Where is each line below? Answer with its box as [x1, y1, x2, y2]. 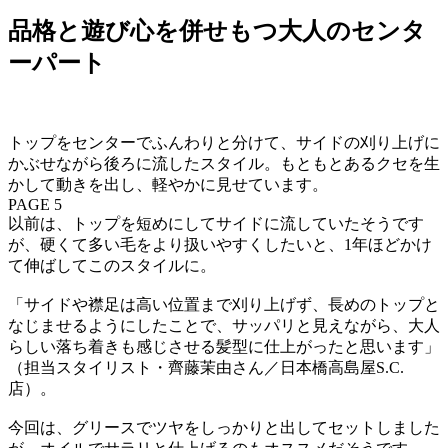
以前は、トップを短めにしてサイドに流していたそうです [8, 214, 424, 232]
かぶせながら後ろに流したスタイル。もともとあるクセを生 [8, 154, 440, 172]
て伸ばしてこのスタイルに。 [8, 256, 216, 274]
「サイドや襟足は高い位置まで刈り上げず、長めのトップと [8, 295, 440, 313]
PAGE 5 [8, 195, 62, 213]
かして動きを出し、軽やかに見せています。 [8, 175, 328, 193]
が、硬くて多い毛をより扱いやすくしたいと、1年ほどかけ [8, 235, 432, 253]
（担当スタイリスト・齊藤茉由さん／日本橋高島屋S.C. [8, 358, 404, 376]
